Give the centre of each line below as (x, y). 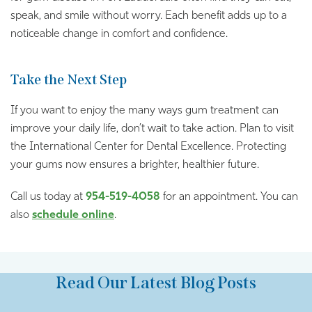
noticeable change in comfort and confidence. (119, 34)
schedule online (73, 215)
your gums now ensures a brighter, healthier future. (135, 165)
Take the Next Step (69, 79)
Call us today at (48, 197)
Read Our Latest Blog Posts (156, 282)
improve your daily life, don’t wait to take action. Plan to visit (152, 128)
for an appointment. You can (229, 197)
